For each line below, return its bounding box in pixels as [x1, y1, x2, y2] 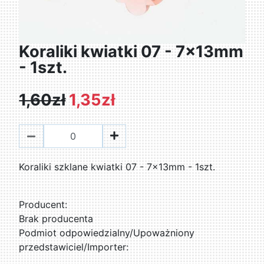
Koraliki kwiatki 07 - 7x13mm [19, 42, 244, 62]
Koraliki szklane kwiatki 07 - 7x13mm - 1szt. [19, 161, 216, 173]
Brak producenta [19, 213, 94, 225]
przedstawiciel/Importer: [19, 241, 129, 253]
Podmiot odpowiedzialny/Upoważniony [19, 227, 195, 239]
